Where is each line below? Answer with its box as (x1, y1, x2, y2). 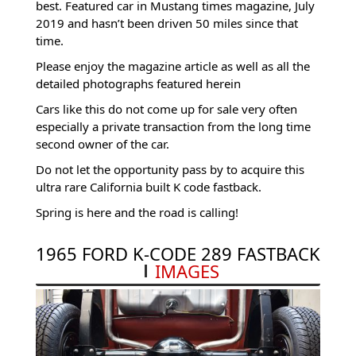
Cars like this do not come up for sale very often (35, 101, 297, 118)
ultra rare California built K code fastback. (35, 179, 261, 195)
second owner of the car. (35, 136, 169, 153)
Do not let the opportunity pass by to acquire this (35, 161, 304, 178)
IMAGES (155, 259, 219, 284)
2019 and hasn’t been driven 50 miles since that (35, 15, 298, 32)
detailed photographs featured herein (35, 75, 241, 92)
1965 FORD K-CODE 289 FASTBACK (36, 242, 320, 266)
